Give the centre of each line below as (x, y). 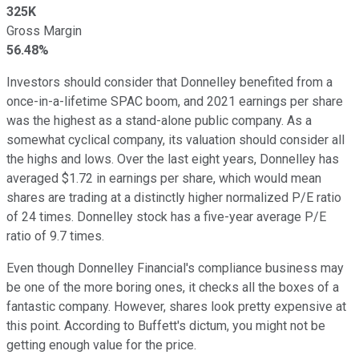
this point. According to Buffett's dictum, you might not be (166, 325)
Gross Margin (44, 30)
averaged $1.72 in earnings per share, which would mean (164, 178)
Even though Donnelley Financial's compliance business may (175, 268)
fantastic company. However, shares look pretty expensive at (176, 306)
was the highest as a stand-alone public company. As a (159, 120)
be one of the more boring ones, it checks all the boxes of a (173, 287)
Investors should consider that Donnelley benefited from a (169, 82)
